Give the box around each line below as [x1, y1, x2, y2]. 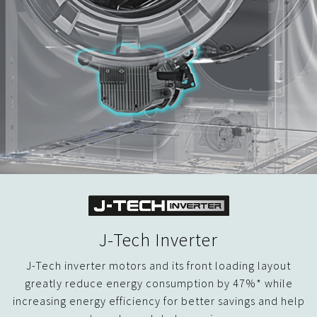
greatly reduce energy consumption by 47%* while [24, 275, 293, 290]
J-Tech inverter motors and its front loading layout [26, 258, 291, 272]
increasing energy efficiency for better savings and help [12, 293, 305, 308]
